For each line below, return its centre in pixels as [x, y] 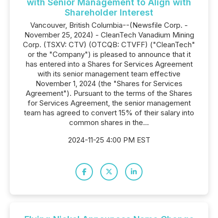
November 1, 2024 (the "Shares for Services [109, 83]
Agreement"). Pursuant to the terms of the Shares [109, 93]
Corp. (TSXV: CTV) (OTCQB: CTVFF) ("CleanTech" [109, 45]
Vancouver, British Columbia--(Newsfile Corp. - [109, 25]
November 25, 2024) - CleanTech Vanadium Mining [109, 35]
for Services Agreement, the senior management [109, 103]
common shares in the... [109, 122]
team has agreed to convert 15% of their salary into [109, 113]
